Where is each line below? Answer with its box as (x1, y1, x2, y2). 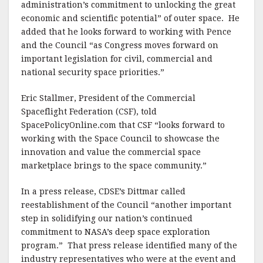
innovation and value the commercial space (21, 147, 201, 157)
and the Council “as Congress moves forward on (21, 41, 218, 50)
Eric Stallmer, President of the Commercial (21, 93, 195, 103)
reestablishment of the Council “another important (21, 200, 231, 210)
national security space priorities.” (21, 68, 164, 77)
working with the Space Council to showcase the (21, 134, 220, 143)
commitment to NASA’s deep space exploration (21, 227, 210, 237)
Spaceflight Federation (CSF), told (21, 107, 157, 116)
